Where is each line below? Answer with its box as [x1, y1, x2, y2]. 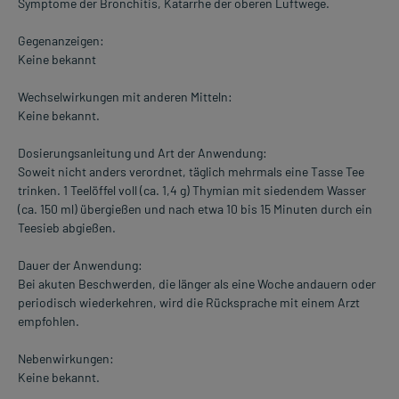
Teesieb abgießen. [18, 219, 116, 235]
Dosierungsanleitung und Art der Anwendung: [18, 144, 267, 160]
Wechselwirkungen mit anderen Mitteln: [18, 88, 232, 104]
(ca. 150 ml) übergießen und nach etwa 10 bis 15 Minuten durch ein [18, 200, 372, 216]
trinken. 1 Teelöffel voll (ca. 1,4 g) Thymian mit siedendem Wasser [18, 182, 366, 198]
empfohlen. [18, 313, 79, 329]
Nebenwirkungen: [18, 350, 114, 366]
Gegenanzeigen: [18, 32, 104, 48]
